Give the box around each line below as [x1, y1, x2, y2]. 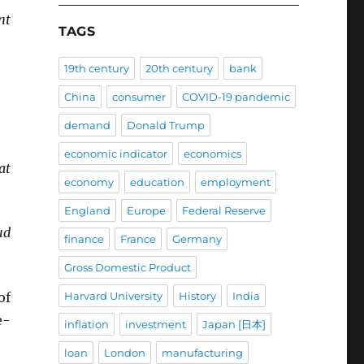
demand [63, 119, 110, 132]
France [119, 232, 156, 246]
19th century [63, 62, 129, 76]
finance [63, 232, 104, 246]
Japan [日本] [201, 318, 266, 331]
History [178, 289, 216, 303]
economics [183, 147, 241, 161]
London [103, 346, 145, 360]
